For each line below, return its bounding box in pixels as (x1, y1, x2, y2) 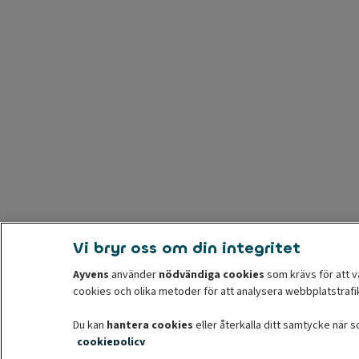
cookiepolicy (76, 334, 145, 350)
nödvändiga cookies (158, 267, 264, 283)
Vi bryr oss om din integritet (72, 237, 301, 259)
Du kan (72, 317, 107, 333)
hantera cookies (106, 317, 193, 333)
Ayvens (72, 267, 109, 283)
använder (108, 267, 159, 283)
